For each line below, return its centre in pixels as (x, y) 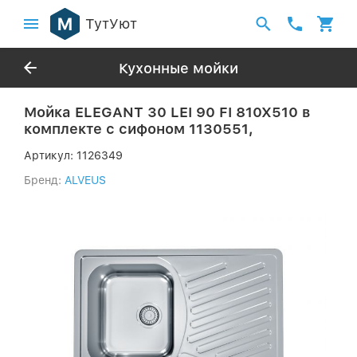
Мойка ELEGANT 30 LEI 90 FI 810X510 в (167, 112)
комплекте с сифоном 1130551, (139, 129)
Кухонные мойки (178, 68)
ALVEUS (85, 180)
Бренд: (43, 180)
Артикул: (50, 155)
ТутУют (111, 24)
